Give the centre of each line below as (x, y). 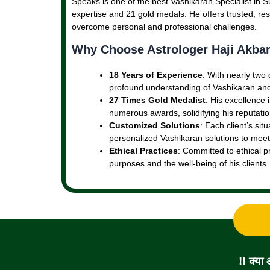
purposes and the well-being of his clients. (189, 163)
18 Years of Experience (156, 74)
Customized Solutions (155, 125)
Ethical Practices (143, 150)
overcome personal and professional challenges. (164, 26)
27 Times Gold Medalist (157, 100)
